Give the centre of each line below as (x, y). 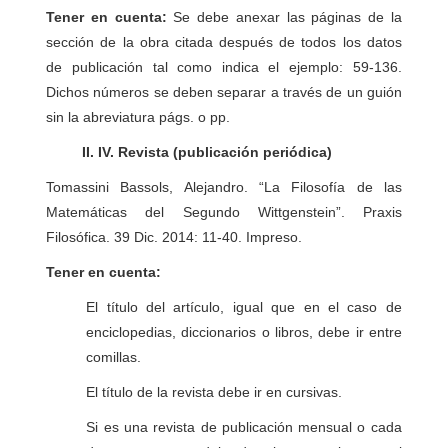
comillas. (114, 357)
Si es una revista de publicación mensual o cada (244, 427)
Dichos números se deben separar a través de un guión (224, 92)
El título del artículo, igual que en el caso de (244, 307)
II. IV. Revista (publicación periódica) (189, 152)
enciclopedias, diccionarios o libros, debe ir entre (244, 332)
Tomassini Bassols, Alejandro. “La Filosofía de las (224, 187)
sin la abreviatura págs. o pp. (138, 117)
